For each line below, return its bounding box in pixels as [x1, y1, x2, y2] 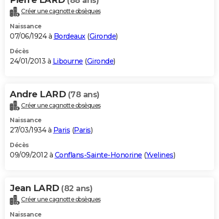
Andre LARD [10, 88, 68, 100]
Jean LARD [10, 183, 61, 194]
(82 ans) [61, 184, 92, 194]
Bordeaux [53, 31, 86, 41]
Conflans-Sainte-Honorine [54, 151, 142, 160]
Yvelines [146, 151, 174, 160]
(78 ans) [67, 89, 100, 99]
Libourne [52, 56, 83, 66]
